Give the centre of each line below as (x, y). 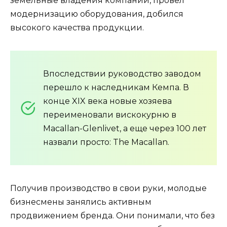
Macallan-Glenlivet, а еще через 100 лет (125, 129)
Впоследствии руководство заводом (122, 74)
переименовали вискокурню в (110, 115)
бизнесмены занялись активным (81, 202)
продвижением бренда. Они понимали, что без (112, 216)
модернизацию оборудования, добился (97, 14)
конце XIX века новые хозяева (107, 101)
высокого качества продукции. (77, 28)
